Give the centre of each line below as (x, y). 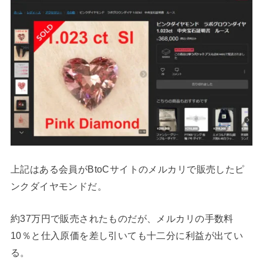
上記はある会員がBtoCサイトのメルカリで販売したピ (127, 169)
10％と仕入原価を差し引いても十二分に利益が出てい (127, 236)
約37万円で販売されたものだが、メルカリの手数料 (122, 219)
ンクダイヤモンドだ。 (59, 186)
